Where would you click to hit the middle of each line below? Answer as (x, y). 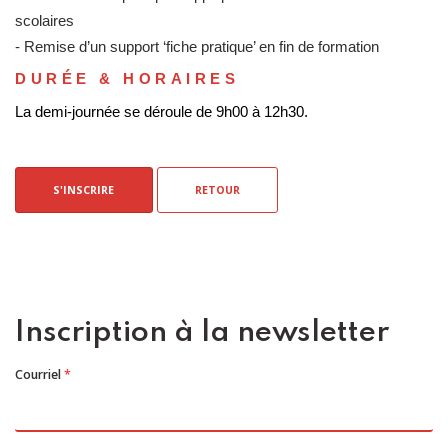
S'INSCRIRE (84, 190)
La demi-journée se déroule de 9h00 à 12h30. (161, 111)
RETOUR (217, 190)
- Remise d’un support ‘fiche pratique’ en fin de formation (197, 47)
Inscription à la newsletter (202, 333)
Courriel (38, 374)
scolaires (44, 21)
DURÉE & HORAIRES (127, 79)
